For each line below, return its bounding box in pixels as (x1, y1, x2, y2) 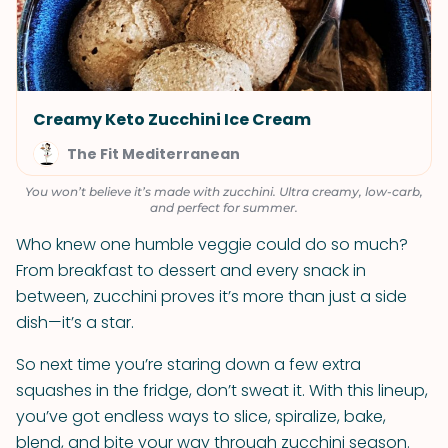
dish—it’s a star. (16, 311, 134, 334)
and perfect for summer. (150, 200, 298, 215)
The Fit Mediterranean (67, 144, 240, 164)
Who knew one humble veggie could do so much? (16, 233, 408, 256)
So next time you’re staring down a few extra (16, 353, 361, 376)
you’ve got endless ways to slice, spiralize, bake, (16, 405, 386, 428)
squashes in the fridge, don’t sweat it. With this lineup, (16, 379, 428, 402)
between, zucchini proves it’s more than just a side (16, 285, 407, 308)
